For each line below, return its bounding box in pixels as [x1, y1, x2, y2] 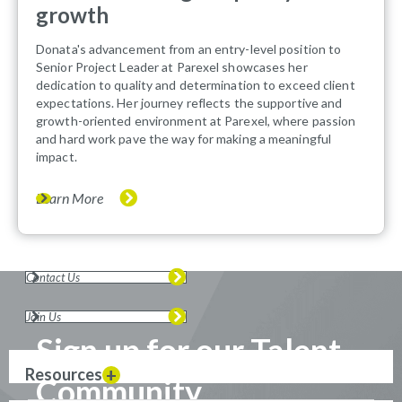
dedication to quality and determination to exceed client [36, 77, 355, 93]
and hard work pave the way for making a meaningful [36, 131, 332, 147]
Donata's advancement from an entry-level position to [36, 41, 342, 57]
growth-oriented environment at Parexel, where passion [36, 113, 356, 129]
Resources [25, 364, 102, 385]
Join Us [26, 310, 61, 325]
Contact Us [26, 270, 80, 285]
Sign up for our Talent [36, 330, 341, 371]
